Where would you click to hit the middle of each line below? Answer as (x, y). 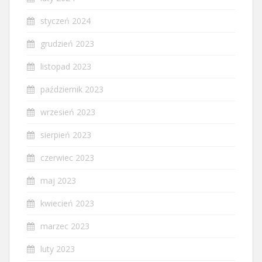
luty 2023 (58, 249)
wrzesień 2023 (68, 112)
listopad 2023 (66, 66)
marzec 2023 (65, 226)
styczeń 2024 (65, 20)
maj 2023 (58, 180)
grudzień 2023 (67, 43)
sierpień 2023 (66, 135)
